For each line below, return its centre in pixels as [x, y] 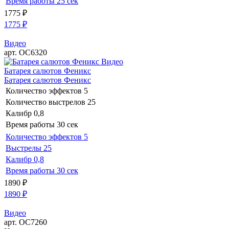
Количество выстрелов [45, 102]
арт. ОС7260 [26, 222]
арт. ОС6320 [26, 52]
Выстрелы [24, 148]
